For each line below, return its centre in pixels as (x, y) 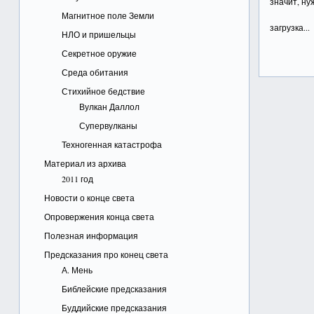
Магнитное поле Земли (108, 15)
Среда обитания (95, 72)
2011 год (77, 179)
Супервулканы (108, 125)
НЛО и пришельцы (98, 34)
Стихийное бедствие (103, 91)
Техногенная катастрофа (111, 144)
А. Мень (77, 270)
